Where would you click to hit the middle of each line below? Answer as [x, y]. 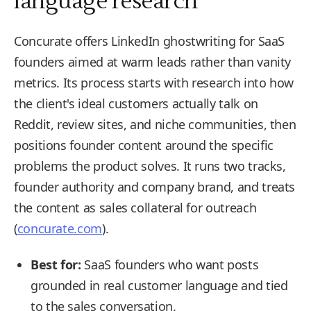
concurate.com [59, 228]
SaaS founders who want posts [170, 264]
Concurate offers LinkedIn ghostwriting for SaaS [150, 41]
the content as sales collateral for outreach [135, 208]
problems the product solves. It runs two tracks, [150, 166]
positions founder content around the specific [144, 145]
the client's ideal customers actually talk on [136, 103]
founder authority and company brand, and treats [155, 187]
